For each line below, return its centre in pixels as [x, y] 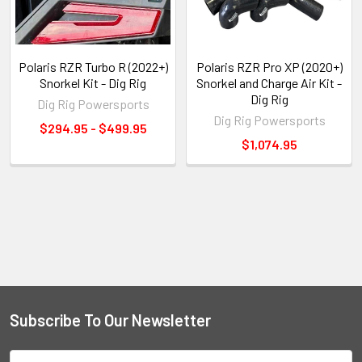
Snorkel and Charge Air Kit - [269, 82]
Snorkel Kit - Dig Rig [93, 82]
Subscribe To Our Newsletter [110, 320]
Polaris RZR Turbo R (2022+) [93, 66]
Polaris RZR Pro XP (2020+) [269, 66]
